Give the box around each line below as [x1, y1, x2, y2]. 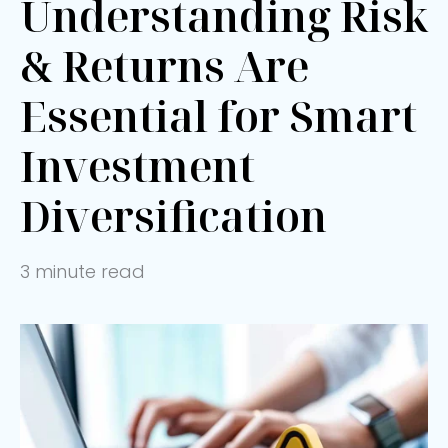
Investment [20, 136, 255, 194]
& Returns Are [20, 36, 309, 94]
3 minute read [20, 258, 145, 284]
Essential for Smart [20, 86, 417, 144]
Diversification [20, 186, 327, 244]
